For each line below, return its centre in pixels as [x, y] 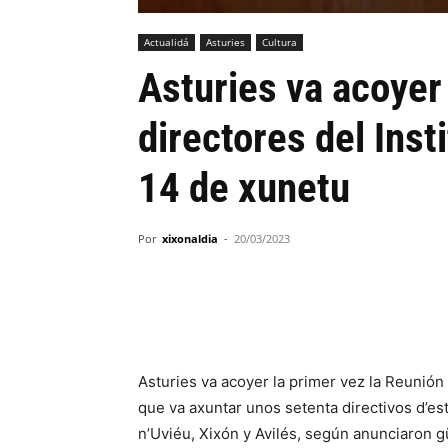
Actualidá [166, 42]
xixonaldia [190, 238]
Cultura [279, 42]
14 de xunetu [244, 188]
